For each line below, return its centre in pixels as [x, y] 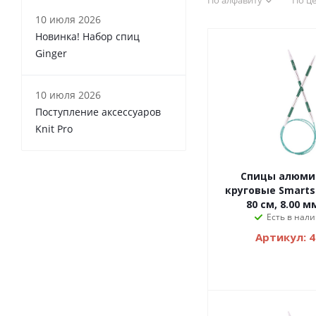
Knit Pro [54, 129]
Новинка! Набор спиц [87, 37]
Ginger [51, 54]
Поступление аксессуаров [98, 112]
